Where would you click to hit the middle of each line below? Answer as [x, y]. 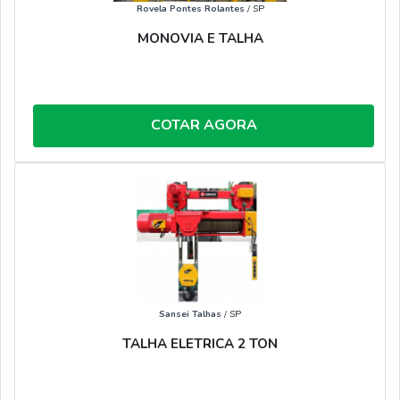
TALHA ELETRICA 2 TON [200, 344]
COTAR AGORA [204, 125]
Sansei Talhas [190, 314]
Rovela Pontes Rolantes [190, 9]
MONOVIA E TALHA [200, 39]
